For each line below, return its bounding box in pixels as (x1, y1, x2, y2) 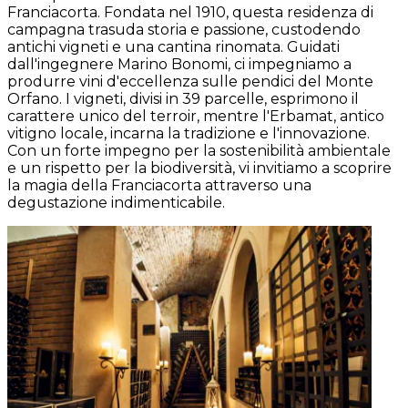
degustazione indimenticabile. (7, 193, 225, 211)
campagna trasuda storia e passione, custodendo (7, 20, 361, 38)
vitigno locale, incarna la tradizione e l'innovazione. (7, 124, 370, 142)
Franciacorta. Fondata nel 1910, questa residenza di (7, 3, 373, 21)
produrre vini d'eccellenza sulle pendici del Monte (7, 72, 373, 90)
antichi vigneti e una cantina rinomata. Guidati (7, 37, 340, 56)
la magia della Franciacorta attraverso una (7, 176, 311, 194)
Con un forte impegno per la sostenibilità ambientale (7, 141, 391, 159)
